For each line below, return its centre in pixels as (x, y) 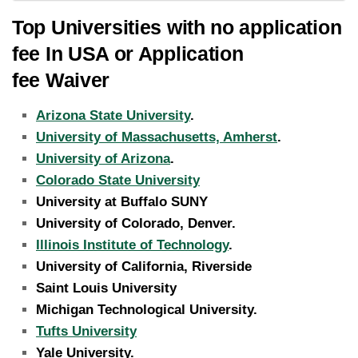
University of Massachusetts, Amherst (157, 137)
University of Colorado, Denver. (136, 223)
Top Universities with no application (177, 27)
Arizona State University (113, 115)
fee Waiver (61, 80)
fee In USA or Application (128, 53)
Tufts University (86, 331)
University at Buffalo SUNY (122, 201)
